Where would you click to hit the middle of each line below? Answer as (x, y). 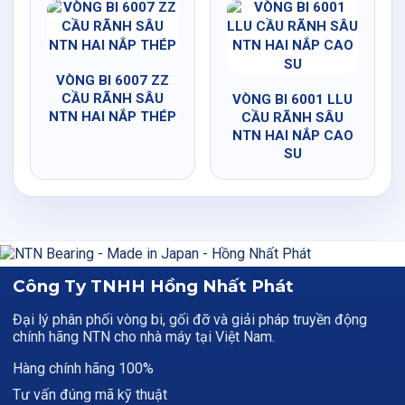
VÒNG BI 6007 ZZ (113, 80)
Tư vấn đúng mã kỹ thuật (90, 395)
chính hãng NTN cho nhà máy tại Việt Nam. (144, 337)
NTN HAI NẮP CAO (292, 136)
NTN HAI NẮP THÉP (113, 117)
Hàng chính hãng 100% (83, 368)
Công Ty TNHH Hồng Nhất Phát (153, 286)
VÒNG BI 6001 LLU (292, 99)
